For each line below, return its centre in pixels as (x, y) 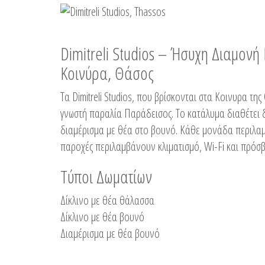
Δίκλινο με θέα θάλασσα (107, 200)
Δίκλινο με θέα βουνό (102, 217)
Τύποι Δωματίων (106, 177)
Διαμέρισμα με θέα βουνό (110, 233)
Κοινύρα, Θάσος (107, 73)
